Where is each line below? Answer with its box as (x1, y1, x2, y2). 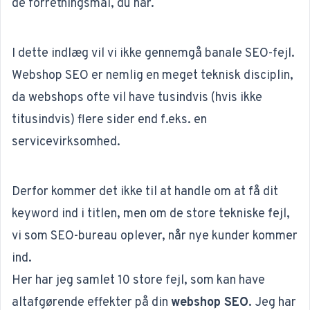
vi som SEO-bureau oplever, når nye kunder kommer (12, 228, 298, 244)
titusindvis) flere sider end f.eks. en (12, 112, 207, 128)
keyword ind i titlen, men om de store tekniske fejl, (12, 206, 290, 222)
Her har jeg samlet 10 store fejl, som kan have (12, 273, 265, 289)
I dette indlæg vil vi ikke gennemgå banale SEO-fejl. (12, 46, 295, 62)
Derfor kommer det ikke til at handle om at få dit (12, 184, 278, 200)
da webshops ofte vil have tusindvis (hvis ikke (12, 90, 262, 106)
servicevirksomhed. (12, 134, 120, 150)
